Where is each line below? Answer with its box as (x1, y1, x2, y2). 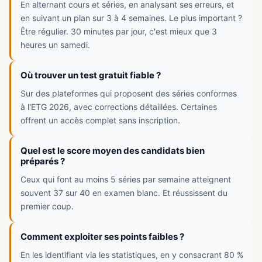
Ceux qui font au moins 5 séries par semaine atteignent (20, 174, 231, 184)
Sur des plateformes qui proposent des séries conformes (20, 88, 237, 98)
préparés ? (20, 156, 65, 167)
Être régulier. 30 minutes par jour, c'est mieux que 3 (20, 26, 217, 36)
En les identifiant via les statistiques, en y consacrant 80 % (20, 250, 243, 260)
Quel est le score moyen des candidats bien (20, 145, 205, 156)
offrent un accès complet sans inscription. (20, 115, 180, 125)
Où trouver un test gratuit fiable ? (20, 70, 161, 81)
